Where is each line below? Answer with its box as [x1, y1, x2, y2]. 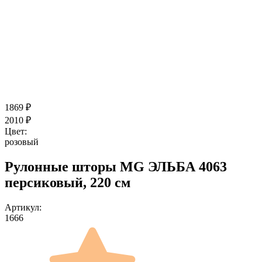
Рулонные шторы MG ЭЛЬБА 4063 [5, 158, 227, 174]
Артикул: [5, 202, 42, 212]
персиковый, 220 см [5, 174, 130, 190]
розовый [5, 136, 39, 147]
